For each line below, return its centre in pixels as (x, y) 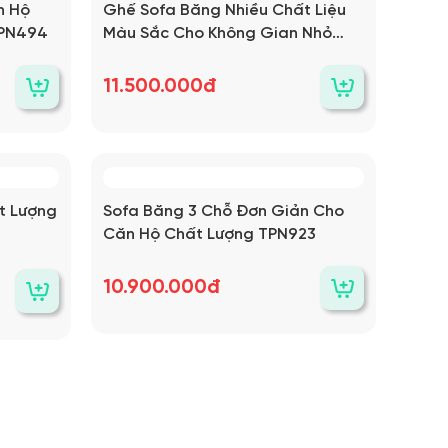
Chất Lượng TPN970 (179, 56)
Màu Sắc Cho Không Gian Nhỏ (217, 33)
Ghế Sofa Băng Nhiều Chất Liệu (224, 10)
